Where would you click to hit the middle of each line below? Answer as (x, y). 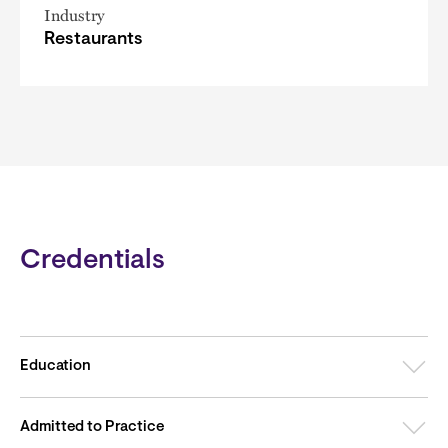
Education (55, 366)
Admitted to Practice (92, 427)
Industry (74, 14)
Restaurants (93, 39)
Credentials (92, 261)
